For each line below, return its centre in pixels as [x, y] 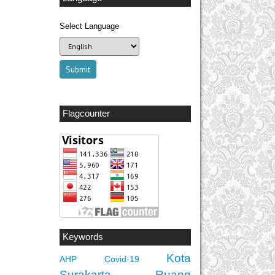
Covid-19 [122, 259]
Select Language [89, 26]
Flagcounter [86, 114]
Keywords [83, 237]
